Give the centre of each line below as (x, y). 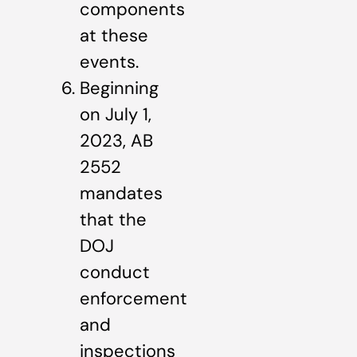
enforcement (133, 299)
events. (109, 62)
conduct (115, 273)
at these (114, 36)
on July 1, (116, 115)
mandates (121, 194)
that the (113, 220)
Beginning (119, 88)
